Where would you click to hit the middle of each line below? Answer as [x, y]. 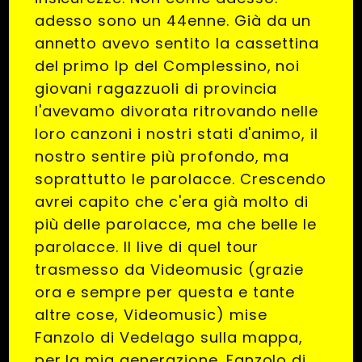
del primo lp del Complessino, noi [167, 66]
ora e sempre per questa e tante [165, 293]
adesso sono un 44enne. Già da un [173, 21]
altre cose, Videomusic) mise [151, 315]
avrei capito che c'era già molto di [172, 202]
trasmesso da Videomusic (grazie [169, 270]
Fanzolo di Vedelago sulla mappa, [169, 338]
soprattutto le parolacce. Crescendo [181, 179]
